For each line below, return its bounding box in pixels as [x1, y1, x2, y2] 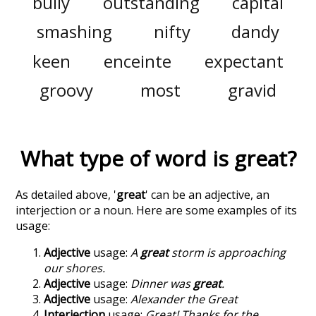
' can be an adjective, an [145, 187, 270, 203]
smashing [36, 20, 112, 44]
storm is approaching [169, 245, 286, 261]
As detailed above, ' [16, 187, 117, 203]
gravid [228, 78, 277, 102]
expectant [205, 49, 284, 73]
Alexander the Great [130, 291, 238, 308]
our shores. [44, 260, 106, 276]
